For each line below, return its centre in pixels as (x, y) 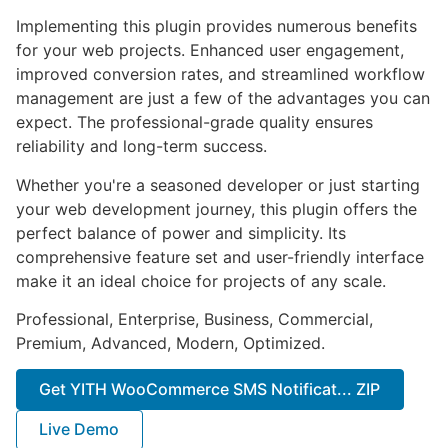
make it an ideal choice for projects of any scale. (201, 280)
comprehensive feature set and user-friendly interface (220, 256)
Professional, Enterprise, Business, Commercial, (194, 318)
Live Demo (79, 429)
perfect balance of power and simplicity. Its (181, 232)
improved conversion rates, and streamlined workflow (220, 74)
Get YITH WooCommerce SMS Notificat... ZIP (210, 388)
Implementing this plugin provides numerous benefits (216, 26)
